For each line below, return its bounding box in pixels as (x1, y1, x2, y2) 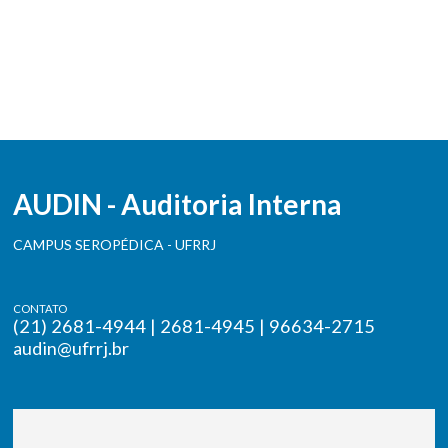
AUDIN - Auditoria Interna (13, 187, 343, 222)
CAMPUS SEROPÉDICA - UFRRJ (13, 236, 217, 254)
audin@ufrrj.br (13, 337, 130, 360)
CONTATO (13, 302, 68, 316)
